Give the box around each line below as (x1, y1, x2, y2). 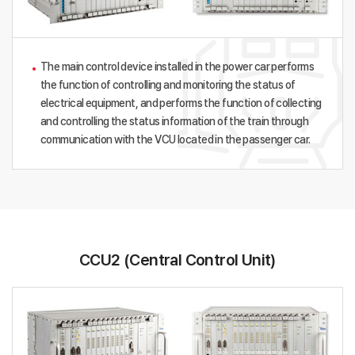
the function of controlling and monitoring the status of (40, 78, 296, 92)
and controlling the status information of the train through (40, 115, 308, 128)
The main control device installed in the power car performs (40, 60, 314, 74)
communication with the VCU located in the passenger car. (40, 133, 311, 147)
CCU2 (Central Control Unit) (79, 250, 276, 270)
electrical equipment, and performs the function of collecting (40, 97, 322, 110)
